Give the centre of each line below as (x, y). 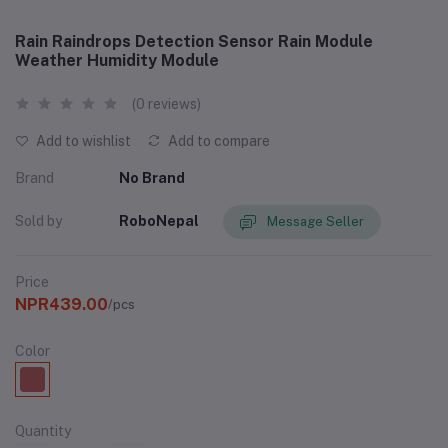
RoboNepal (159, 221)
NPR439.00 (61, 304)
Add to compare (217, 140)
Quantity (43, 430)
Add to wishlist (82, 140)
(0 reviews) (166, 103)
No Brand (152, 177)
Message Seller (315, 222)
